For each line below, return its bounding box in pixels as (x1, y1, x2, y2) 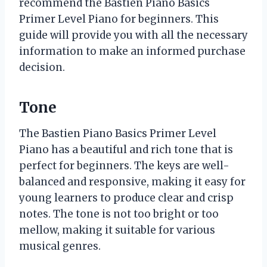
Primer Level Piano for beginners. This (19, 12, 219, 26)
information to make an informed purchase (19, 44, 246, 58)
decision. (19, 60, 65, 74)
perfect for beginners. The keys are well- (19, 159, 229, 172)
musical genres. (19, 239, 101, 253)
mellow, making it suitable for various (19, 223, 215, 237)
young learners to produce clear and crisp (19, 191, 234, 204)
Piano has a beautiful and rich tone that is (19, 142, 233, 156)
